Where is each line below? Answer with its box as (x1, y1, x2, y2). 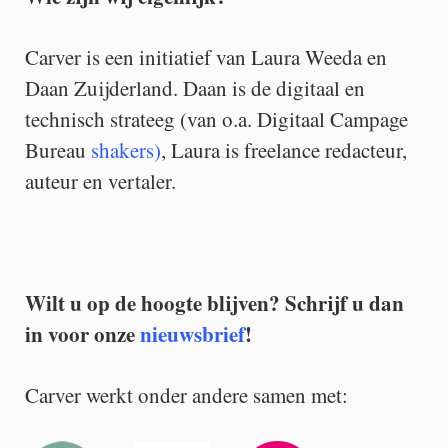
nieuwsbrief (140, 319, 245, 349)
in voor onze (25, 319, 140, 349)
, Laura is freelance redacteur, (161, 136, 407, 164)
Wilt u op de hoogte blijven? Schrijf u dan (25, 288, 404, 318)
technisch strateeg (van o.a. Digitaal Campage (25, 105, 408, 133)
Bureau (25, 136, 91, 164)
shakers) (91, 136, 161, 164)
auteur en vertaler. (25, 167, 176, 195)
